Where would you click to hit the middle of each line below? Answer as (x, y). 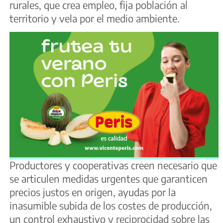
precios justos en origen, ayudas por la (93, 192)
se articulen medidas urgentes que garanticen (109, 179)
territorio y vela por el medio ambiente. (95, 18)
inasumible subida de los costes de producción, (111, 206)
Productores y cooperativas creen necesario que (113, 165)
